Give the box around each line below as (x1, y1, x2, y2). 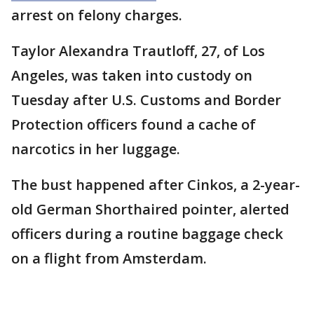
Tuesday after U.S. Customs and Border (11, 90, 281, 110)
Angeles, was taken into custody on (11, 66, 252, 86)
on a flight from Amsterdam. (11, 249, 207, 268)
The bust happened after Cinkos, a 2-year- (11, 175, 300, 195)
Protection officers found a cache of (11, 115, 256, 135)
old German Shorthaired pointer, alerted (11, 200, 289, 219)
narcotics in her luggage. (11, 139, 184, 159)
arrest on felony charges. (11, 6, 182, 25)
